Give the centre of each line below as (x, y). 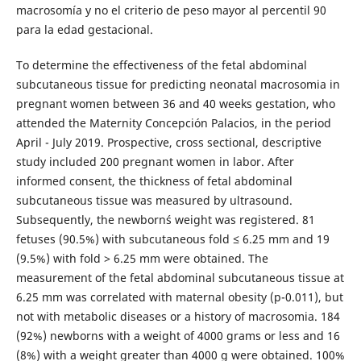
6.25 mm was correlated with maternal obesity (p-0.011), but (179, 297)
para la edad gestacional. (84, 29)
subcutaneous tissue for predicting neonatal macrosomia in (178, 84)
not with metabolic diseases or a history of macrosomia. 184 (178, 316)
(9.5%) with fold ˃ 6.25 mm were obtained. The (142, 258)
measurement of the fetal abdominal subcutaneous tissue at (180, 277)
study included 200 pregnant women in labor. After (155, 161)
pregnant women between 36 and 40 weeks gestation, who (175, 103)
